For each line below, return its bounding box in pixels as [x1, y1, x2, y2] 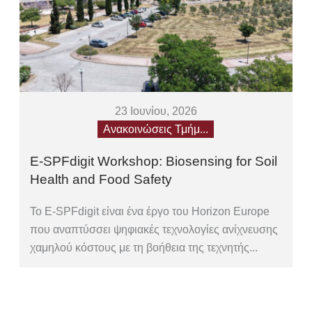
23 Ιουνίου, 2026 [114, 105, 197, 118]
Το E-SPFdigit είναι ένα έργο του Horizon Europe [30, 205, 270, 218]
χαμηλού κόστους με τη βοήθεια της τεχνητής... [30, 242, 258, 254]
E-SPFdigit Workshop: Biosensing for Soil [30, 154, 278, 169]
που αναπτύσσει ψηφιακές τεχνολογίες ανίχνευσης [30, 224, 279, 236]
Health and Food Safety [30, 172, 173, 187]
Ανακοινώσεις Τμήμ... [103, 123, 209, 136]
